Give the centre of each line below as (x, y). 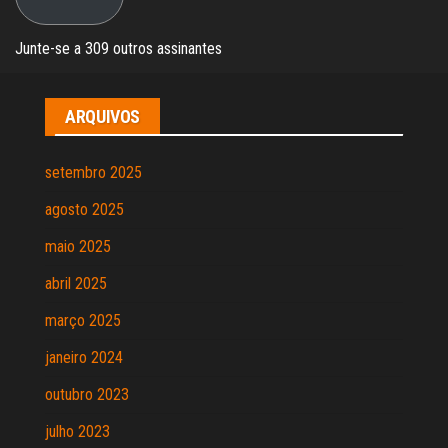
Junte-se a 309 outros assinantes (118, 48)
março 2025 (83, 320)
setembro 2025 (93, 172)
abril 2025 (76, 283)
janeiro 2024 (84, 357)
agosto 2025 (84, 209)
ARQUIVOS (103, 116)
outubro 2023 (87, 394)
